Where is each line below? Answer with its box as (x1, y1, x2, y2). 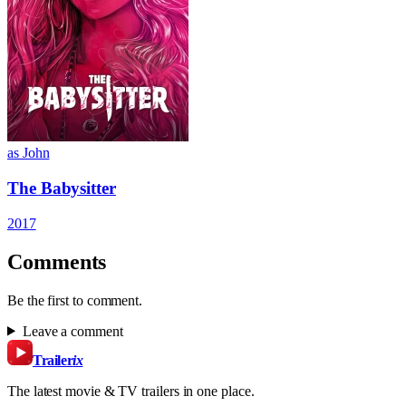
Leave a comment (22, 323, 123, 339)
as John (7, 145, 50, 161)
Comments (7, 249, 107, 274)
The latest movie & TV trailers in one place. (7, 382, 255, 399)
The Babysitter (7, 179, 116, 198)
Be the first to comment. (7, 292, 143, 308)
